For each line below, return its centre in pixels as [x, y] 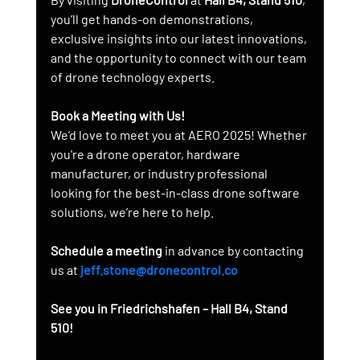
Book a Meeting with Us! [117, 115]
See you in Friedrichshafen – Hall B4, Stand [170, 308]
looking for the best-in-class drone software [176, 192]
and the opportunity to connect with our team [179, 57]
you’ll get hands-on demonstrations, [153, 18]
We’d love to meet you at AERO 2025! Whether [180, 134]
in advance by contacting [234, 250]
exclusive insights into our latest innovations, [180, 38]
